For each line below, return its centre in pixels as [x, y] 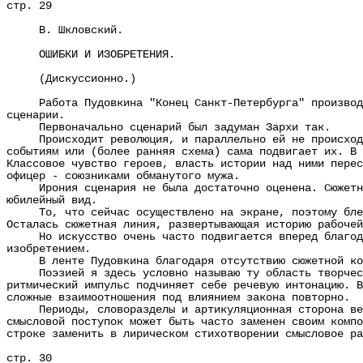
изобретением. [49, 249]
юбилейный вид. [52, 201]
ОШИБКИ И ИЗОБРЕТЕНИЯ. [91, 55]
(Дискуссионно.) [71, 79]
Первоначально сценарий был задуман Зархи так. [169, 128]
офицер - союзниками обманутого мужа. [123, 176]
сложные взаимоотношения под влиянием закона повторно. [178, 298]
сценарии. [36, 115]
